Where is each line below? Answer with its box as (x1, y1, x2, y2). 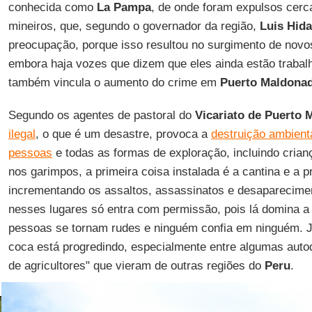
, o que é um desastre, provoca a (35, 127, 211, 141)
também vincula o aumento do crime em (8, 76, 217, 90)
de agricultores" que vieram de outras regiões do (8, 259, 265, 273)
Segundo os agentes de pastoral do (8, 109, 195, 123)
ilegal (8, 127, 36, 141)
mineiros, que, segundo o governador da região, (8, 19, 260, 33)
